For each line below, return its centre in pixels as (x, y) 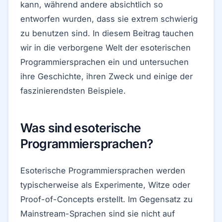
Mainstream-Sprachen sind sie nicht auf (98, 214)
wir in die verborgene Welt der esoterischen (106, 48)
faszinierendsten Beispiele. (73, 91)
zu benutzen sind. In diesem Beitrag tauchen (107, 33)
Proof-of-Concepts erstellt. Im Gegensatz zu (107, 199)
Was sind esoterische (81, 128)
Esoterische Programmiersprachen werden (103, 170)
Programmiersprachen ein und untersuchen (105, 62)
